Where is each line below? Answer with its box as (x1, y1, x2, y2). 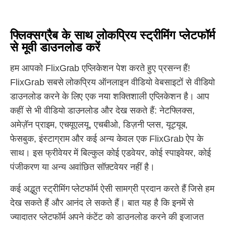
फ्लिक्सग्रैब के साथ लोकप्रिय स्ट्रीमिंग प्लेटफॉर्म (10, 28, 215, 42)
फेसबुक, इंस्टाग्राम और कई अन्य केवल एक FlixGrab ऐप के (10, 134, 204, 144)
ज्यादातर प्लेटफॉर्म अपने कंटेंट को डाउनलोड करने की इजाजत (10, 212, 204, 222)
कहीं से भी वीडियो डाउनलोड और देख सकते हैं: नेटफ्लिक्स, (10, 105, 195, 116)
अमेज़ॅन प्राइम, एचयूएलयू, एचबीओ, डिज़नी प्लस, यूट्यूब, (10, 120, 188, 130)
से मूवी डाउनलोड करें (10, 40, 100, 54)
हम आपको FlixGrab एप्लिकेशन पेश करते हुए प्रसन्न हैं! (10, 63, 191, 73)
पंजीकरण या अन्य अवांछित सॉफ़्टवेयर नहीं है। (10, 162, 155, 172)
